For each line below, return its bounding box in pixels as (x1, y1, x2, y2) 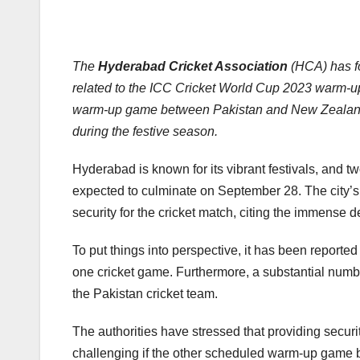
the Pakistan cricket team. (72, 287, 218, 301)
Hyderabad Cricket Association (98, 59, 288, 74)
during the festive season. (72, 125, 218, 139)
